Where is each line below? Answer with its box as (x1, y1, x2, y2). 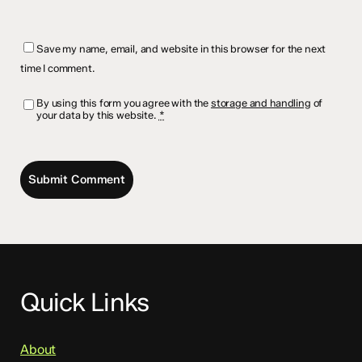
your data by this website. (36, 108, 159, 121)
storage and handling (210, 96, 311, 109)
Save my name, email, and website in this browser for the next (36, 42, 326, 55)
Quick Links (20, 287, 149, 318)
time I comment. (20, 61, 95, 74)
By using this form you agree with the (36, 96, 211, 109)
